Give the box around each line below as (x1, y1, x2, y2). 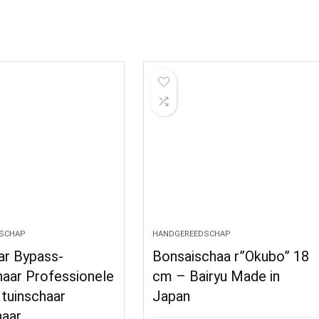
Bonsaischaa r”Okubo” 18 (152, 248, 310, 265)
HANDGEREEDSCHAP (152, 229, 231, 239)
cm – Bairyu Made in (152, 268, 281, 285)
